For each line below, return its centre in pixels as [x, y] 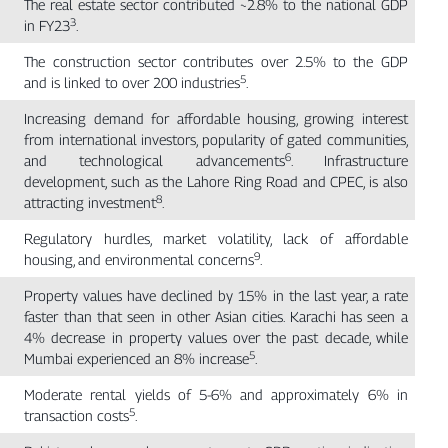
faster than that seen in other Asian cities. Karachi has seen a [216, 317]
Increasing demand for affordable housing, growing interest [216, 119]
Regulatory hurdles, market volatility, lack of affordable [216, 239]
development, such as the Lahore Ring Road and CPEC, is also [216, 182]
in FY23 [47, 26]
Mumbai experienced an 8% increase [137, 359]
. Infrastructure [349, 161]
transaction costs [77, 416]
